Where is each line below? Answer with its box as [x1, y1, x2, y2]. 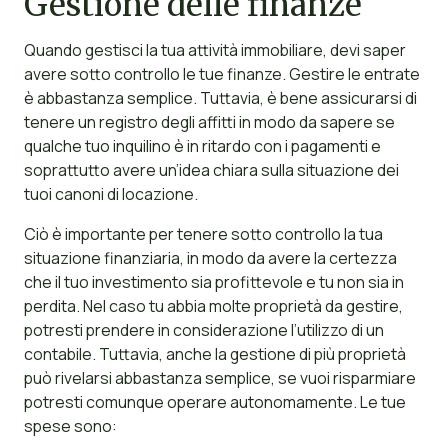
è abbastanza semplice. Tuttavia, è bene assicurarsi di [23, 87, 417, 110]
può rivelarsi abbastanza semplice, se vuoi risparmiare [23, 367, 416, 390]
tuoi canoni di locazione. [23, 183, 198, 206]
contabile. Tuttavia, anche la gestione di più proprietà [23, 343, 406, 366]
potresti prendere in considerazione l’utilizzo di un [23, 319, 384, 342]
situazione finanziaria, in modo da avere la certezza [23, 247, 397, 270]
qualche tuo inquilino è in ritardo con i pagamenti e [23, 135, 381, 158]
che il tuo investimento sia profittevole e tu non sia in [23, 271, 404, 294]
